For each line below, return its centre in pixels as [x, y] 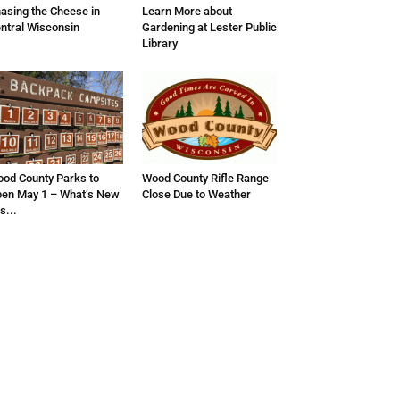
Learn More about [187, 11]
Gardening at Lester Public [209, 27]
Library [159, 43]
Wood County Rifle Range [205, 178]
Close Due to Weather [196, 194]
